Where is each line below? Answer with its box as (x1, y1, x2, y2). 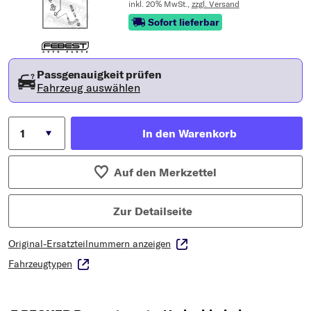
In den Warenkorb (142, 126, 237, 140)
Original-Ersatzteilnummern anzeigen (8, 237, 171, 250)
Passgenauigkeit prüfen (37, 67, 162, 81)
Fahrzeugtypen (8, 257, 72, 270)
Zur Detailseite (113, 203, 192, 218)
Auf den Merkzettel (114, 165, 217, 179)
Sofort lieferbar (147, 16, 219, 29)
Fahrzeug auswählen (37, 80, 140, 94)
